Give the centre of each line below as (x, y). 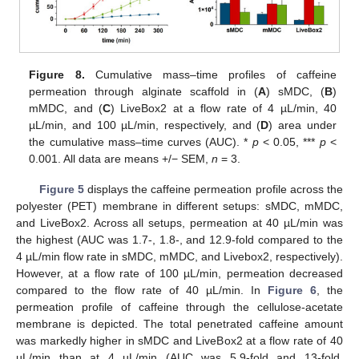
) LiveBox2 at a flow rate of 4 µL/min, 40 (223, 108)
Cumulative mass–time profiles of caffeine (210, 74)
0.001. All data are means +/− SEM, (121, 158)
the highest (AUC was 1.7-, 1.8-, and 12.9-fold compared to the (179, 239)
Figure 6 (292, 290)
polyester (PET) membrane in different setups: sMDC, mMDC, (179, 206)
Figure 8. (57, 74)
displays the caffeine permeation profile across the (214, 189)
